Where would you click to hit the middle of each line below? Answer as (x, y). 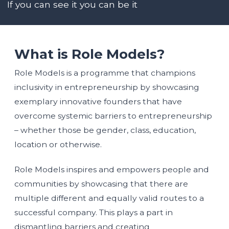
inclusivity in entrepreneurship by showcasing (107, 87)
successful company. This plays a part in (94, 212)
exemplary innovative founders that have (98, 101)
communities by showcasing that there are (101, 184)
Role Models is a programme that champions (105, 73)
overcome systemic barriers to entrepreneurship (113, 116)
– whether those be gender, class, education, (105, 130)
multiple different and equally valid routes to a (109, 198)
